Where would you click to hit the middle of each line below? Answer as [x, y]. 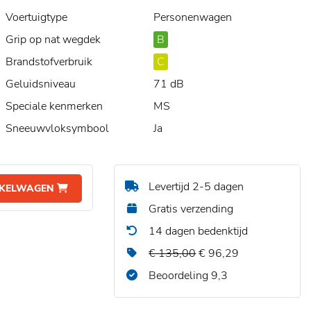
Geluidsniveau [41, 84]
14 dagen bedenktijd [197, 231]
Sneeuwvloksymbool [57, 128]
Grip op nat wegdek [53, 40]
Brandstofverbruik [49, 62]
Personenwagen [192, 17]
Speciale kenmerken [54, 106]
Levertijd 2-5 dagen [195, 187]
